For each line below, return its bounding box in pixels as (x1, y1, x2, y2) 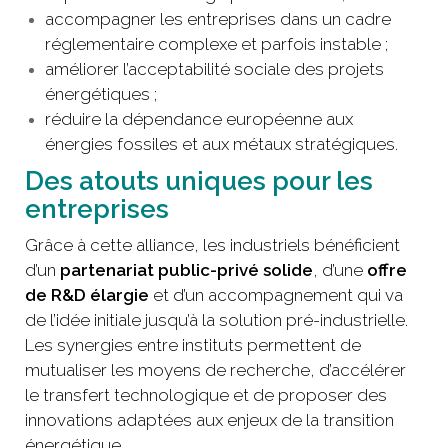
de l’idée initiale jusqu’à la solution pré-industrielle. (25, 310, 408, 331)
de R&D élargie (25, 285, 149, 306)
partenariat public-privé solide (60, 260, 313, 281)
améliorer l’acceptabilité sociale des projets (45, 59, 384, 80)
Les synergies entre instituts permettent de (25, 335, 361, 356)
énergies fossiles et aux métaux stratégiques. (45, 134, 398, 155)
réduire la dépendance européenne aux (45, 109, 353, 130)
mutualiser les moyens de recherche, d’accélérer (25, 360, 406, 381)
